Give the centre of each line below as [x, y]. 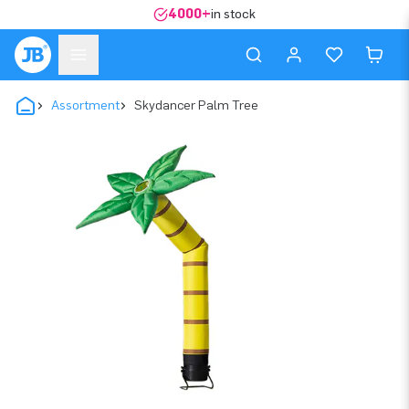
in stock [233, 14]
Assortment [85, 105]
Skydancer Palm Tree [196, 105]
